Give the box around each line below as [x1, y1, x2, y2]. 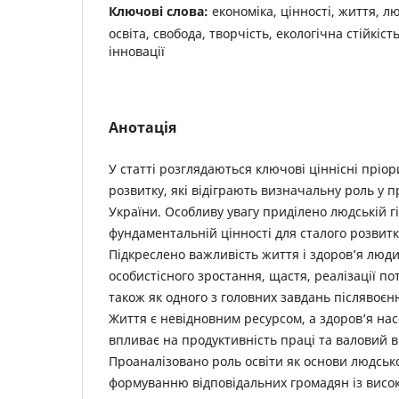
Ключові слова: [109, 2, 212, 20]
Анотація [109, 117, 176, 137]
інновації [109, 42, 165, 60]
